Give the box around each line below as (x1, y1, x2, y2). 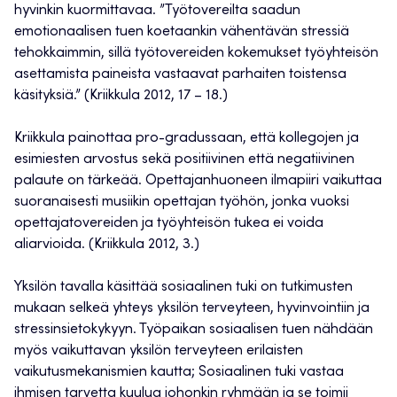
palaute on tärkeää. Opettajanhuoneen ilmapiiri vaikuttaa (14, 174, 382, 189)
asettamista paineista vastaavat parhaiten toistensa (14, 67, 346, 82)
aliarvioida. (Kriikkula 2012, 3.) (14, 237, 199, 253)
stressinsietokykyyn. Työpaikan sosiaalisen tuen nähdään (14, 323, 373, 338)
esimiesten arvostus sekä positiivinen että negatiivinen (14, 152, 354, 167)
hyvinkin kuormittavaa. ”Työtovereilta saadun (14, 4, 300, 19)
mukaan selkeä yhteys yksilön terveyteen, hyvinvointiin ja (14, 301, 370, 316)
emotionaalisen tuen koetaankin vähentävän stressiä (14, 25, 349, 40)
